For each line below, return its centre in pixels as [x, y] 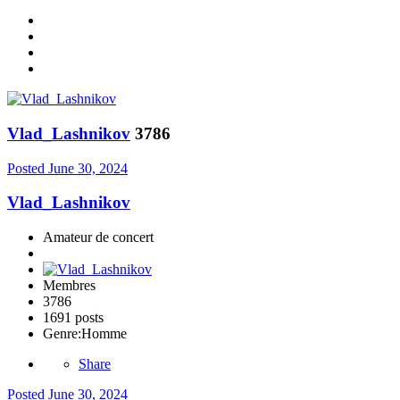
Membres [69, 285]
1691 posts [73, 317]
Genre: [62, 333]
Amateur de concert [98, 237]
